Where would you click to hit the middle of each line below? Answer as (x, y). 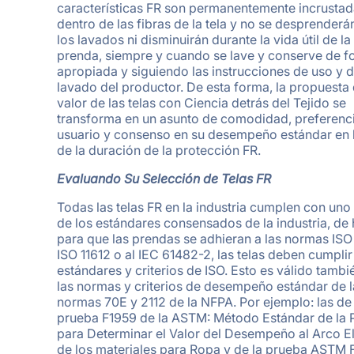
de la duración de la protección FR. (159, 150)
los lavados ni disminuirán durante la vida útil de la (204, 39)
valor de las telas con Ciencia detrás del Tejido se (201, 102)
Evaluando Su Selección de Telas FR (164, 178)
